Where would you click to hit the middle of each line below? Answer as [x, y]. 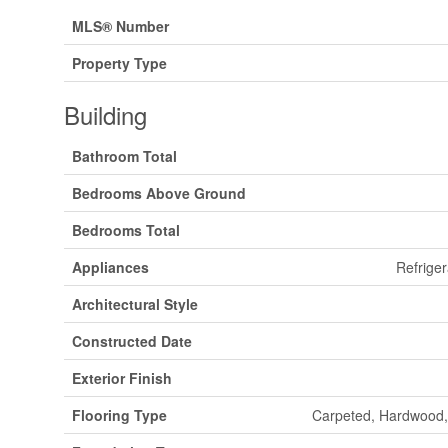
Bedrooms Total [126, 229]
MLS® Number [120, 25]
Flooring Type [119, 414]
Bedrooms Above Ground [159, 192]
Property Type [119, 62]
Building [105, 114]
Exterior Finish [122, 377]
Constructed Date [132, 340]
